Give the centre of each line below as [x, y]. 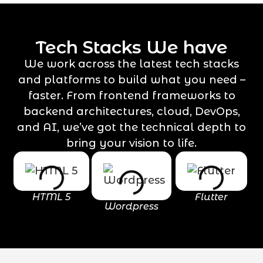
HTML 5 [52, 197]
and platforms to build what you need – [131, 80]
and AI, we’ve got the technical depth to [131, 128]
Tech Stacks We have [131, 48]
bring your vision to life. [131, 144]
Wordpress [131, 207]
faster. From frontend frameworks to [131, 96]
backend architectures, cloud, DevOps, [131, 112]
